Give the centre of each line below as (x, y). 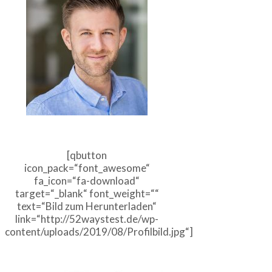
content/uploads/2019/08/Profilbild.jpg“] (99, 232)
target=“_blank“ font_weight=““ (87, 194)
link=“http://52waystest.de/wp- (87, 219)
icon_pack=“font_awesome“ (87, 168)
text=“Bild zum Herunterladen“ (87, 206)
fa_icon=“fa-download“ (87, 181)
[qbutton (87, 155)
